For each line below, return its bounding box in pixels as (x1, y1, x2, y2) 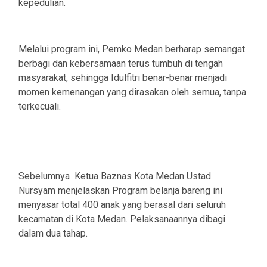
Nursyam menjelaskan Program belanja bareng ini (18, 184, 222, 196)
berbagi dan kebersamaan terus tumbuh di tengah (18, 57, 223, 69)
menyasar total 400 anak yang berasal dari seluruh (18, 198, 226, 210)
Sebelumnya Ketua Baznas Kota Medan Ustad (18, 170, 211, 182)
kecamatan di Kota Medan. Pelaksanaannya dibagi (18, 213, 225, 225)
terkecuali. (18, 100, 61, 112)
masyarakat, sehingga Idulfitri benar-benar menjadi (18, 72, 227, 83)
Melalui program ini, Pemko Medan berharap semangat (18, 43, 245, 55)
